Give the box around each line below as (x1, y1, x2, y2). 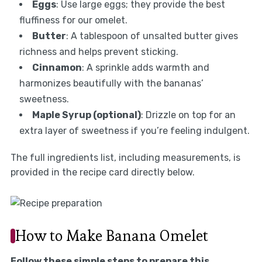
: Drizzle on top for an (140, 109, 236, 120)
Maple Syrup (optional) (32, 109, 141, 120)
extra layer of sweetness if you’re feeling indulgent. (19, 125, 250, 136)
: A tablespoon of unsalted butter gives (65, 30, 238, 42)
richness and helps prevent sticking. (19, 46, 178, 57)
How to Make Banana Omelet (15, 225, 208, 246)
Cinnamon (32, 61, 82, 73)
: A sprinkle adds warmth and (81, 61, 209, 73)
